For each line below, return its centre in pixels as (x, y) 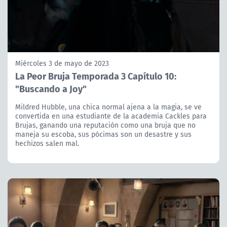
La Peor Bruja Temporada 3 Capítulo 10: (96, 76)
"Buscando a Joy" (51, 89)
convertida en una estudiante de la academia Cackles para (111, 116)
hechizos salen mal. (47, 144)
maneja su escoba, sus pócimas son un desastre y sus (103, 135)
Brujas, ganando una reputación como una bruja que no (105, 125)
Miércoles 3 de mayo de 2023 (62, 64)
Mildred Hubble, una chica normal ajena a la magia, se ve (108, 107)
